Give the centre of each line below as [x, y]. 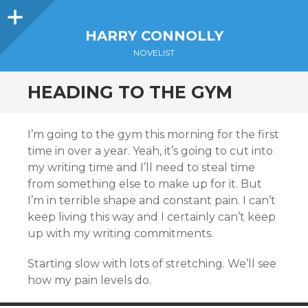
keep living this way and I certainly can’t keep [152, 217]
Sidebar [48, 13]
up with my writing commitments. [120, 233]
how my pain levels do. [89, 280]
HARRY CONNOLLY [154, 36]
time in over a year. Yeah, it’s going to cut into [150, 151]
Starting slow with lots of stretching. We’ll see [152, 264]
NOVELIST [154, 53]
